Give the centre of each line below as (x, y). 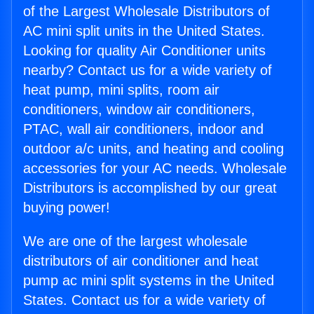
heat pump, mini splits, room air (121, 90)
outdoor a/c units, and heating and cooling (153, 149)
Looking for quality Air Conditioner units (144, 51)
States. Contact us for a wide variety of (144, 300)
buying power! (67, 208)
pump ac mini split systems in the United (149, 281)
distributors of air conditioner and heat (141, 261)
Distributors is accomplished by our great (150, 188)
